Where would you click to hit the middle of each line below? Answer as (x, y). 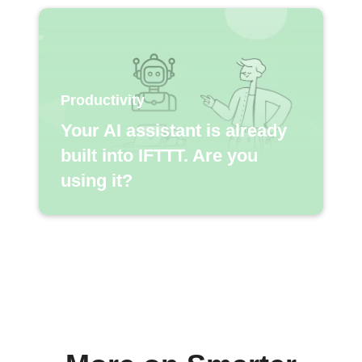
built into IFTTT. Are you (159, 156)
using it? (96, 181)
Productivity (102, 101)
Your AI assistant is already (173, 131)
